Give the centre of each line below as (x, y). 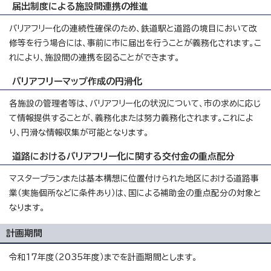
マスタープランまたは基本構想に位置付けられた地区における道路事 (134, 179)
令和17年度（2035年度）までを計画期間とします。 (103, 257)
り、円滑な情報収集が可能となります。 (79, 133)
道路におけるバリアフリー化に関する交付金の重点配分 (123, 157)
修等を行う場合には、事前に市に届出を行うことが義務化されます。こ (135, 43)
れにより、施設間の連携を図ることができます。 (94, 58)
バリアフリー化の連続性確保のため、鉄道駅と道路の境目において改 (133, 29)
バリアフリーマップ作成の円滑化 (77, 82)
